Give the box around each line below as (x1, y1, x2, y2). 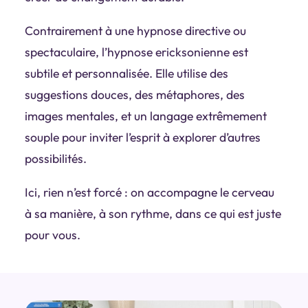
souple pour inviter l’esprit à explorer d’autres (24, 129, 261, 145)
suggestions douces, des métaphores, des (24, 86, 245, 102)
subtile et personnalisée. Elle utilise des (24, 65, 228, 81)
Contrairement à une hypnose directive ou (24, 22, 246, 38)
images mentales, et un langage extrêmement (24, 107, 267, 124)
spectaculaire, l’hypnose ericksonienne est (24, 43, 248, 60)
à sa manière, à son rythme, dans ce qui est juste (24, 205, 281, 221)
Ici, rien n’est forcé (24, 184, 124, 200)
